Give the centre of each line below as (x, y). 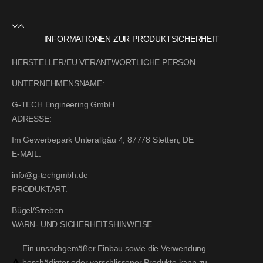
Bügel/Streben (38, 210)
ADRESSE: (32, 119)
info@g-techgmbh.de (50, 175)
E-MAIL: (26, 154)
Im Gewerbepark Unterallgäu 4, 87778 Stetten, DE (103, 140)
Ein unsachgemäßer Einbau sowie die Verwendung (114, 249)
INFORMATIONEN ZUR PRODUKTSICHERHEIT (131, 39)
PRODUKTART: (40, 189)
